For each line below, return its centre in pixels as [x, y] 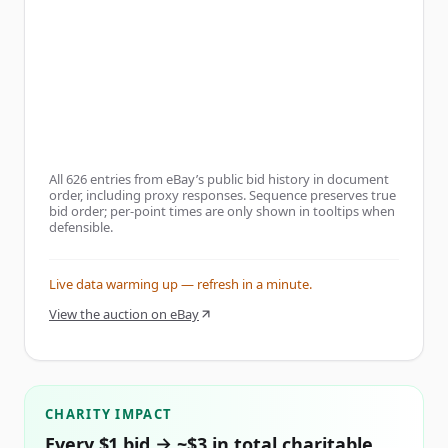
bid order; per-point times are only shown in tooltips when [222, 211]
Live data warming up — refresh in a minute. [180, 284]
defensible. [81, 227]
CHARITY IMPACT [109, 414]
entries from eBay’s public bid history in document [238, 179]
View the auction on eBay [124, 314]
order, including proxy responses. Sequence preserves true [222, 195]
